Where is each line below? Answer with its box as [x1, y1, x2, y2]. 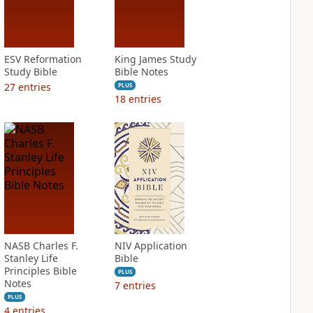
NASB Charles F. [3, 239, 78, 252]
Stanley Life [3, 252, 58, 265]
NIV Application [114, 239, 187, 252]
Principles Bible [3, 264, 77, 277]
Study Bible [3, 65, 57, 78]
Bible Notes [114, 65, 168, 78]
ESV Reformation [3, 52, 82, 66]
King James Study [114, 52, 196, 66]
